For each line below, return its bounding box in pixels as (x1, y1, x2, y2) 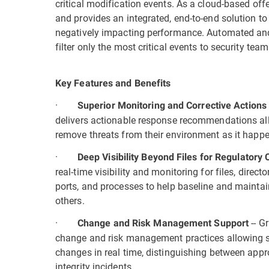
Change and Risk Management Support (77, 217, 252, 229)
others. (55, 194, 85, 207)
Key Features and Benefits (55, 77, 171, 89)
